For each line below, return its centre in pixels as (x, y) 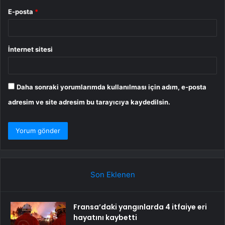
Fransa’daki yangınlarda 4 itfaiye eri (140, 207)
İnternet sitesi (30, 49)
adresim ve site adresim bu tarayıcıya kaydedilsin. (89, 102)
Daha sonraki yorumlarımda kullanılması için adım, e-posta (111, 87)
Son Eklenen (113, 175)
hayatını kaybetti (105, 218)
